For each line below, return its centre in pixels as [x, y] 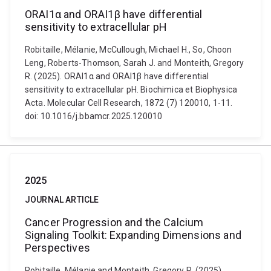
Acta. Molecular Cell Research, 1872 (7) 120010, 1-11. [129, 103]
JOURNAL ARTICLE [62, 200]
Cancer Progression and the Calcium [114, 222]
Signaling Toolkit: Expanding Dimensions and [133, 235]
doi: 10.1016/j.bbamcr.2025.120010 [94, 116]
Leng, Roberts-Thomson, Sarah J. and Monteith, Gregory [135, 63]
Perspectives [57, 248]
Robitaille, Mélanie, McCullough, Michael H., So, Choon [129, 50]
